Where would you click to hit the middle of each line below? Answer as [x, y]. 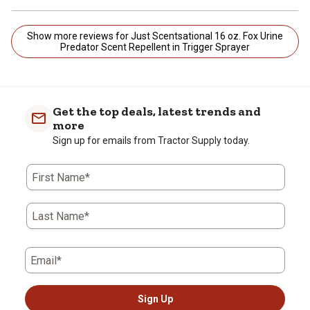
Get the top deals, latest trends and [157, 111]
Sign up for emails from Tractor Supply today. [151, 140]
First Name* [61, 177]
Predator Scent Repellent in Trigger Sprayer [155, 47]
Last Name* [61, 216]
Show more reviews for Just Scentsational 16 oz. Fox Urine [121, 36]
